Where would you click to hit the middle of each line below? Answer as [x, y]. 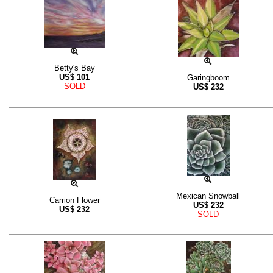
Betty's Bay [74, 68]
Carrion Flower [74, 200]
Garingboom [208, 78]
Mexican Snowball [208, 196]
